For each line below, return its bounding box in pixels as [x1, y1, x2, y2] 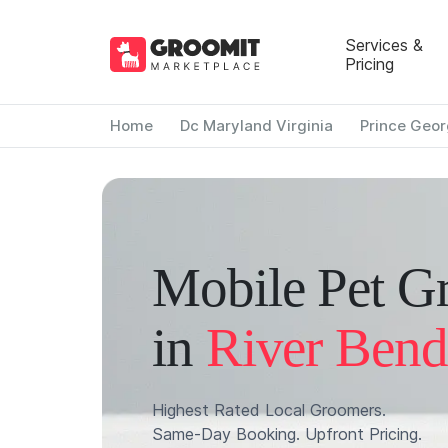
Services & [344, 34, 423, 55]
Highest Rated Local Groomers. [152, 400, 386, 420]
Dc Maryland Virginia [179, 116, 333, 135]
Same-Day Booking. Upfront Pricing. [152, 424, 422, 444]
